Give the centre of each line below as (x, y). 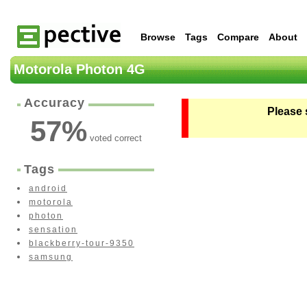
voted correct (114, 138)
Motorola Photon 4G (79, 69)
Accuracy (54, 103)
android (48, 188)
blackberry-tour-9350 (82, 243)
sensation (53, 230)
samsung (51, 257)
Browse (158, 37)
